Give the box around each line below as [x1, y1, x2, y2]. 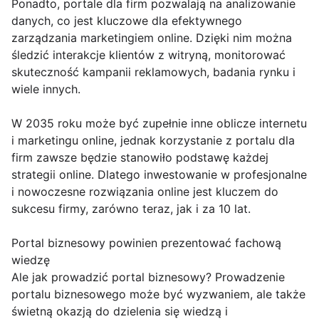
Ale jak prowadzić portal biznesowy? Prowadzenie [11, 270, 285, 285]
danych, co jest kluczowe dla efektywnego [11, 14, 242, 28]
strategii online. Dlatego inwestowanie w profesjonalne [11, 167, 307, 182]
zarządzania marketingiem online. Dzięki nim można [11, 31, 292, 46]
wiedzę [11, 253, 50, 268]
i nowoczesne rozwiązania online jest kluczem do [11, 184, 278, 199]
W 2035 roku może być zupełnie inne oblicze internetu [11, 116, 307, 131]
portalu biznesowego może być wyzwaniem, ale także [11, 287, 305, 302]
